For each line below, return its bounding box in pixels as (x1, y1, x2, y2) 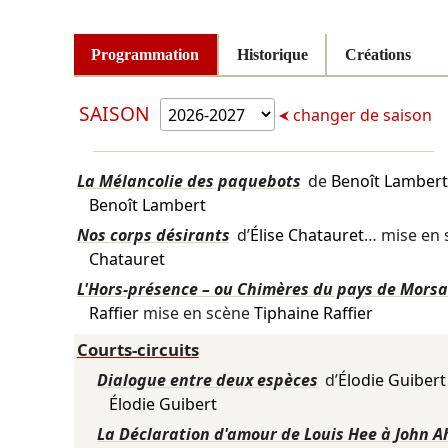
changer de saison (289, 103, 432, 126)
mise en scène (138, 302, 254, 325)
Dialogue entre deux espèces (97, 369, 319, 392)
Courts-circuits (76, 338, 199, 362)
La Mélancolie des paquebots (76, 170, 301, 193)
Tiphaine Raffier (253, 302, 373, 325)
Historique (236, 45, 308, 63)
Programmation (91, 45, 200, 63)
